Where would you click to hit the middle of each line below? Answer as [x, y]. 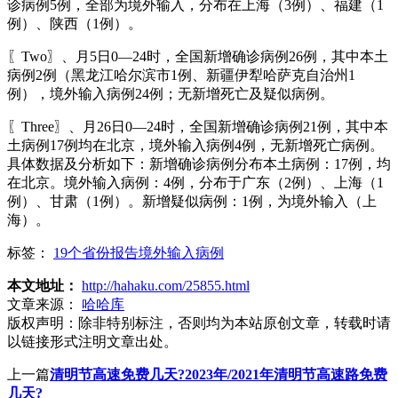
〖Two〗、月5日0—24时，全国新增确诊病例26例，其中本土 [198, 56]
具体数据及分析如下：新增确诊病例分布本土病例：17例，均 [199, 163]
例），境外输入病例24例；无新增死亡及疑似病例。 [171, 93]
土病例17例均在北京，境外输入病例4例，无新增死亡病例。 [195, 145]
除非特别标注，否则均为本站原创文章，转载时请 [235, 322]
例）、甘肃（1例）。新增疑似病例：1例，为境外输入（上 [192, 201]
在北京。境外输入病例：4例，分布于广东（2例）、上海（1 [195, 182]
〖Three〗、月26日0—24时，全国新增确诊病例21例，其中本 [198, 126]
